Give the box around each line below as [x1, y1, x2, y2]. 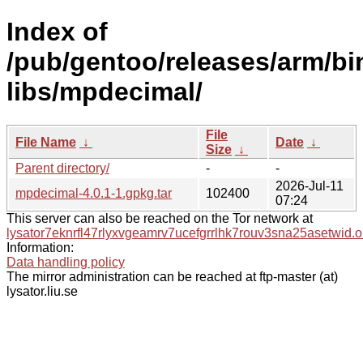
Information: [6, 240, 74, 254]
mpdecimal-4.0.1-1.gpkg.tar [15, 186, 172, 200]
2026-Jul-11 [275, 178, 344, 193]
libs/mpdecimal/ [6, 77, 203, 107]
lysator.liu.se [6, 284, 78, 298]
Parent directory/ [15, 160, 109, 175]
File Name [15, 135, 76, 149]
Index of [6, 17, 108, 47]
